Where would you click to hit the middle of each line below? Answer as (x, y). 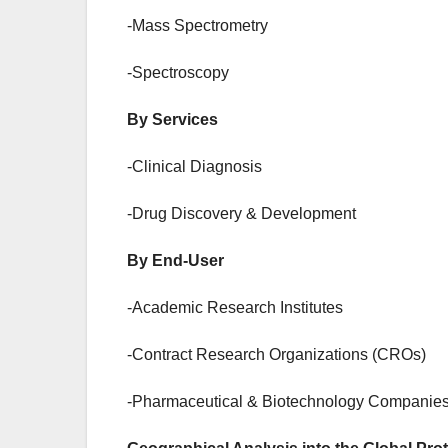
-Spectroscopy (178, 73)
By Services (172, 120)
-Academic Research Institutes (235, 308)
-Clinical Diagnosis (194, 167)
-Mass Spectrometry (197, 26)
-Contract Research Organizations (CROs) (276, 355)
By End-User (175, 261)
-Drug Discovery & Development (241, 214)
